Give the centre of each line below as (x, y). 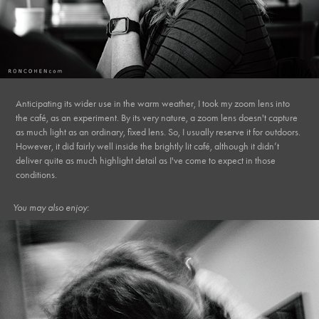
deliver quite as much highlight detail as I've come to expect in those (146, 160)
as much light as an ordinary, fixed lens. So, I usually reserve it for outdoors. (158, 132)
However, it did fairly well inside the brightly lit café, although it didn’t (148, 146)
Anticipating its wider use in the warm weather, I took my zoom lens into (153, 103)
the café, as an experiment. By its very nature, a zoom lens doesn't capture (157, 117)
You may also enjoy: (51, 207)
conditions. (37, 174)
